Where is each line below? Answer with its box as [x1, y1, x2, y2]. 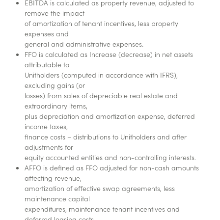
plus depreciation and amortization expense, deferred [25, 111, 195, 121]
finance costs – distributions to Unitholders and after [25, 132, 187, 142]
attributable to [25, 59, 70, 70]
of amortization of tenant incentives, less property [25, 18, 179, 28]
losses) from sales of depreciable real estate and [25, 90, 178, 101]
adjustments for [25, 142, 74, 152]
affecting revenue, [25, 173, 82, 183]
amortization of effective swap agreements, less [25, 183, 175, 193]
